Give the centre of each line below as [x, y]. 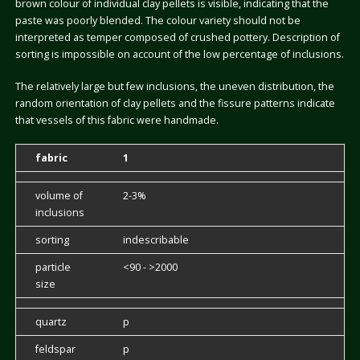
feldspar [55, 349]
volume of [59, 195]
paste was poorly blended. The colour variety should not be [157, 20]
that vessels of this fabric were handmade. [117, 120]
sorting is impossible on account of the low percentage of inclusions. [179, 54]
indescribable [155, 239]
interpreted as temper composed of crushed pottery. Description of [177, 37]
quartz [51, 321]
